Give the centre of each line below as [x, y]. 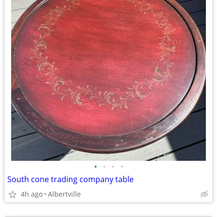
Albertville [64, 194]
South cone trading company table [70, 179]
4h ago [32, 194]
